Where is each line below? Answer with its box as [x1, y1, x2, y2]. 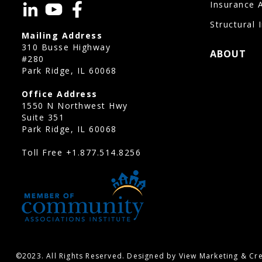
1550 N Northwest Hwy [21, 99, 128, 111]
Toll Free [21, 146, 66, 158]
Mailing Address [21, 29, 103, 41]
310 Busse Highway [21, 41, 111, 53]
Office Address [21, 88, 98, 99]
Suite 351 [21, 111, 65, 123]
